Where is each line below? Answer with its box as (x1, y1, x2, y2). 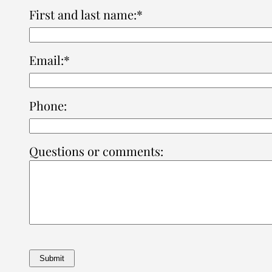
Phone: (29, 97, 67, 114)
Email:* (29, 52, 70, 69)
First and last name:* (29, 6, 143, 23)
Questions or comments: (29, 143, 163, 160)
